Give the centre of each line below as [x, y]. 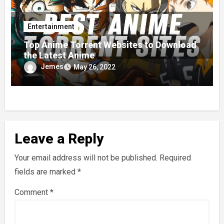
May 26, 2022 [95, 67]
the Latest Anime [59, 55]
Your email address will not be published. [86, 158]
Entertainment [51, 27]
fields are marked [46, 172]
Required [175, 158]
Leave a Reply [59, 138]
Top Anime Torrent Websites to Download [110, 45]
